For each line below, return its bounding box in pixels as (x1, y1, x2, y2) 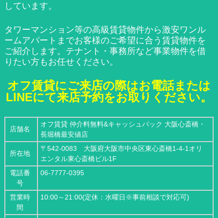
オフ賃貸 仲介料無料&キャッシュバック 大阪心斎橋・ (40, 120, 205, 128)
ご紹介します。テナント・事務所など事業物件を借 (4, 46, 206, 56)
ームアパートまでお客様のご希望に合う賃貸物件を (4, 36, 206, 46)
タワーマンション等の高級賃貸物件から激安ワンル (4, 25, 206, 35)
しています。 (4, 1, 57, 11)
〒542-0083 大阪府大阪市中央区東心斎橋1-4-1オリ (40, 145, 202, 153)
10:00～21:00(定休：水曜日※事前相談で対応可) (40, 193, 189, 201)
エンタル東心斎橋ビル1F (40, 155, 117, 163)
